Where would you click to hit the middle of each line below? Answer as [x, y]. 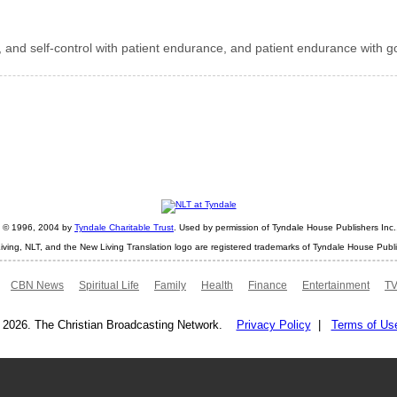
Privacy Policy [273, 325]
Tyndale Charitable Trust [124, 227]
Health [217, 286]
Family [170, 286]
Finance [268, 286]
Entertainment [336, 286]
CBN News [37, 286]
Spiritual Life [109, 286]
